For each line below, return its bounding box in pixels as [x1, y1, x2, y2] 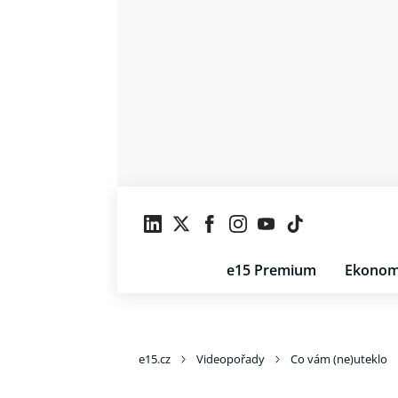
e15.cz [139, 351, 171, 367]
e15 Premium [227, 260, 316, 280]
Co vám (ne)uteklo [291, 351, 387, 367]
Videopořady [196, 351, 265, 367]
